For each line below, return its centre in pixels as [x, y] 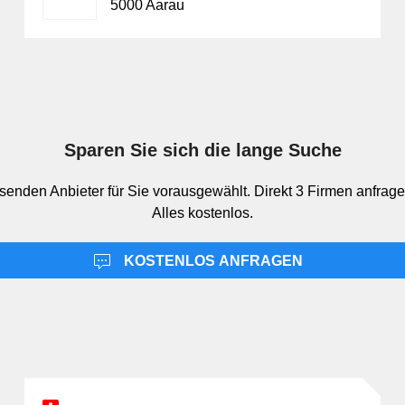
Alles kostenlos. [202, 213]
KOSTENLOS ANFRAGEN [212, 261]
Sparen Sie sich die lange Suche [202, 151]
